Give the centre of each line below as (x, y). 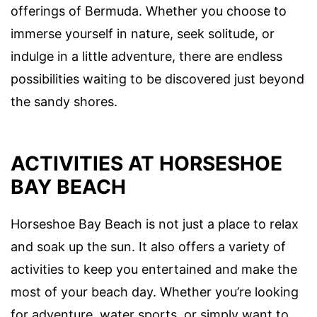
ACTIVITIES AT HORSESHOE (146, 164)
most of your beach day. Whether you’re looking (155, 292)
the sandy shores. (64, 101)
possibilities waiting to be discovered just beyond (157, 79)
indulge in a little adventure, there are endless (146, 56)
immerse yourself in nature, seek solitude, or (143, 33)
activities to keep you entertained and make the (154, 270)
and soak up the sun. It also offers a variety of (148, 247)
